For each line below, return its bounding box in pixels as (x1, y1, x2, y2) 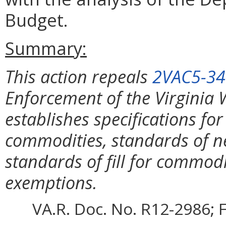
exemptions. (5, 171, 97, 195)
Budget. (5, 8, 68, 32)
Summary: (5, 36, 87, 61)
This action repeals (5, 65, 152, 89)
